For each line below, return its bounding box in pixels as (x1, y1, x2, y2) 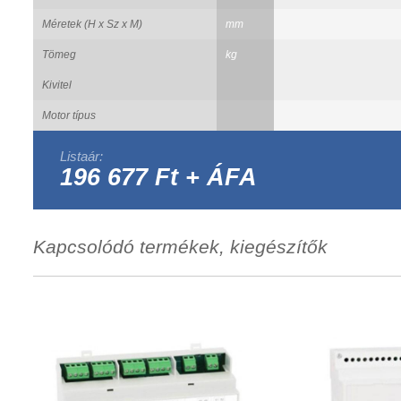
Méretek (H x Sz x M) (41, 17, 142, 30)
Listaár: (59, 148, 103, 164)
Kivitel (41, 78, 72, 91)
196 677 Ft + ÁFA (59, 163, 257, 191)
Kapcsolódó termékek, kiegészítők (32, 235, 328, 257)
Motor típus (41, 108, 96, 122)
